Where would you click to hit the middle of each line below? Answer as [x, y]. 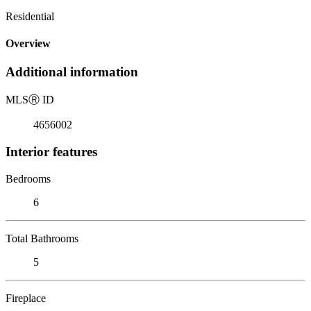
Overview [28, 44]
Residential [30, 16]
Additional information [72, 72]
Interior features [51, 151]
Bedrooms [28, 178]
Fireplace [26, 298]
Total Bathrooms [42, 238]
